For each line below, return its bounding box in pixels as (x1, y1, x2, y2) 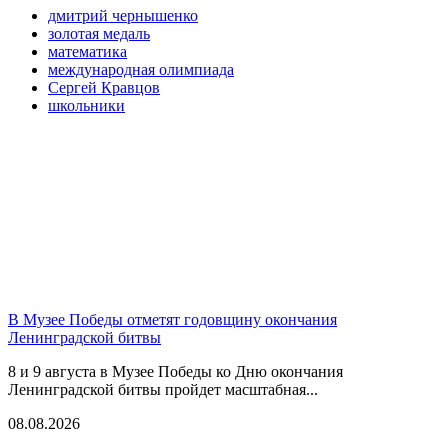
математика (48, 42, 127, 60)
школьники (48, 96, 125, 114)
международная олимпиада (48, 60, 234, 78)
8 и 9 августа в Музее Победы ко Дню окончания (8, 362, 343, 380)
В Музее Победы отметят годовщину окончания (8, 310, 337, 328)
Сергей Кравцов (48, 78, 160, 96)
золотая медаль (48, 24, 150, 42)
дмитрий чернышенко (48, 6, 198, 24)
